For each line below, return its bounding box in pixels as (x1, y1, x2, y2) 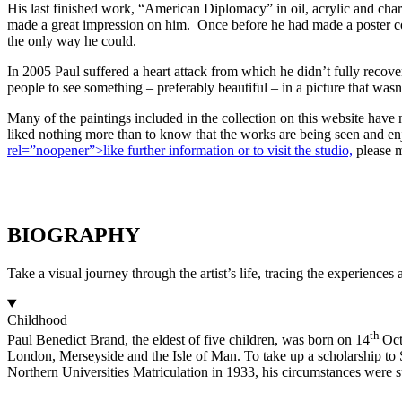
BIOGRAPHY (7, 223, 140, 247)
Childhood (7, 311, 67, 328)
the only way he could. (7, 32, 136, 48)
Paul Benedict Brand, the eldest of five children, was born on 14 (7, 331, 370, 347)
